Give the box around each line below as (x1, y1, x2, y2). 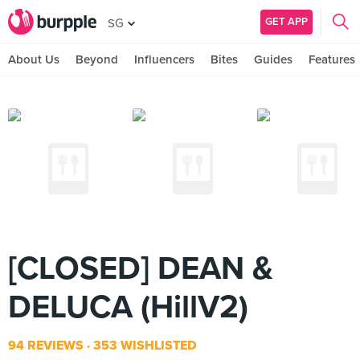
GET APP (265, 14, 308, 28)
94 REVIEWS (8, 337, 84, 354)
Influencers (134, 52, 194, 67)
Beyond (76, 52, 118, 67)
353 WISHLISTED (90, 337, 197, 354)
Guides (254, 52, 292, 67)
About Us (8, 52, 59, 67)
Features (309, 52, 355, 67)
